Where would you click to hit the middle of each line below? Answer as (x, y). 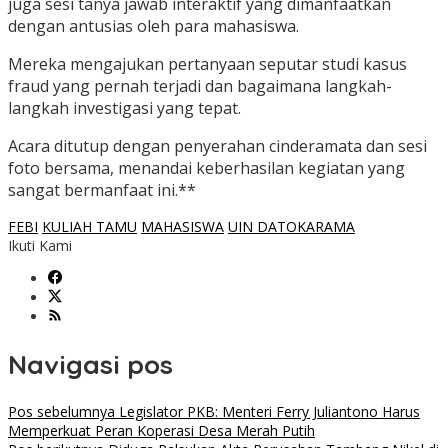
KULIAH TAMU (89, 227)
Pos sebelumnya (61, 412)
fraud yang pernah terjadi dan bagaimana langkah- (200, 86)
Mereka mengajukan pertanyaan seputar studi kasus (207, 64)
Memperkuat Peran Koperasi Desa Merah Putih (161, 431)
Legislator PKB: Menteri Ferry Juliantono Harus (267, 412)
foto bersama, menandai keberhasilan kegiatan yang (206, 168)
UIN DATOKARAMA (291, 227)
